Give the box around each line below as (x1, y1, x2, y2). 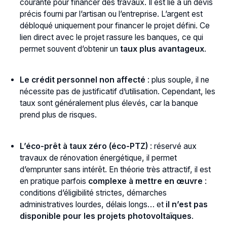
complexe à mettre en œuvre (88, 176, 203, 186)
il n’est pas (166, 200, 208, 210)
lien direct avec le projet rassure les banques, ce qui (20, 32, 204, 42)
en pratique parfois (20, 176, 89, 186)
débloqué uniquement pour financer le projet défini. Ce (20, 20, 210, 30)
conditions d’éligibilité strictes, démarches (20, 188, 167, 198)
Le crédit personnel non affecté (20, 75, 146, 85)
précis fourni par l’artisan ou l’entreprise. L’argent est (20, 9, 203, 19)
